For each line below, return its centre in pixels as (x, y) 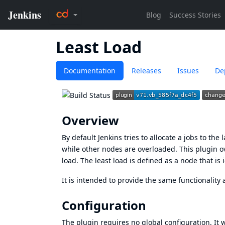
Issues (188, 71)
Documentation (90, 71)
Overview (90, 120)
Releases (146, 71)
